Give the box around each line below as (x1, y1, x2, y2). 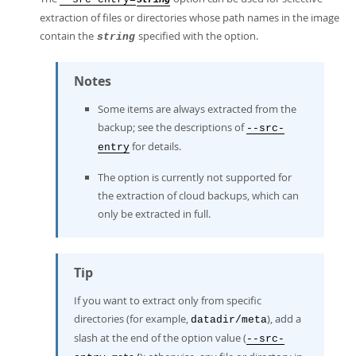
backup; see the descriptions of (98, 120, 246, 134)
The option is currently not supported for (98, 170, 292, 184)
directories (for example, (74, 311, 191, 326)
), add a (267, 311, 301, 326)
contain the (40, 29, 96, 43)
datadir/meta (191, 314, 267, 326)
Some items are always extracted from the (98, 102, 296, 116)
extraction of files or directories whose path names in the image (40, 10, 339, 25)
